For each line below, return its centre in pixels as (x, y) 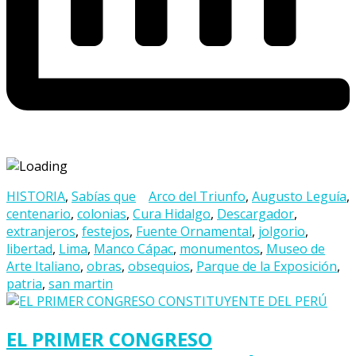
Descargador (255, 214)
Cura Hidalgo (172, 214)
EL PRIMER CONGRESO (109, 339)
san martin (81, 284)
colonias (102, 214)
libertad (29, 249)
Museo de (296, 249)
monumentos (220, 249)
